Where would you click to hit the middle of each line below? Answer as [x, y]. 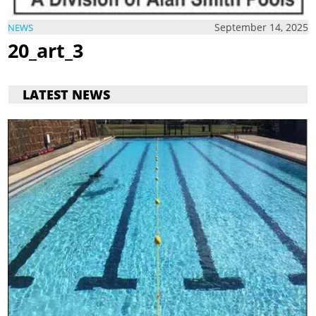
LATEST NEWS [67, 94]
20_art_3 [46, 51]
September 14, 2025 [261, 28]
